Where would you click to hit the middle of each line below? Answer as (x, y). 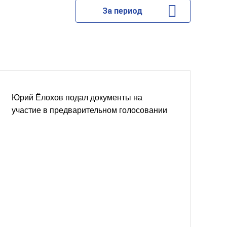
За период (122, 11)
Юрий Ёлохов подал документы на (77, 98)
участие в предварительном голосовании (89, 110)
